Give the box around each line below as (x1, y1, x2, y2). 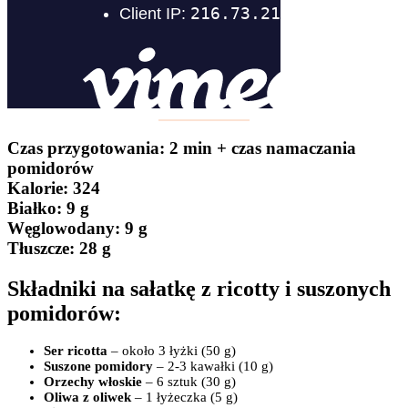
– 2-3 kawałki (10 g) (157, 359, 273, 374)
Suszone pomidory (44, 359, 157, 374)
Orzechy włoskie (44, 374, 142, 390)
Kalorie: (7, 178, 68, 198)
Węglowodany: (7, 218, 120, 238)
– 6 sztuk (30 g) (142, 374, 236, 390)
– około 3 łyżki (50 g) (107, 343, 236, 359)
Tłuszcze (7, 238, 69, 258)
